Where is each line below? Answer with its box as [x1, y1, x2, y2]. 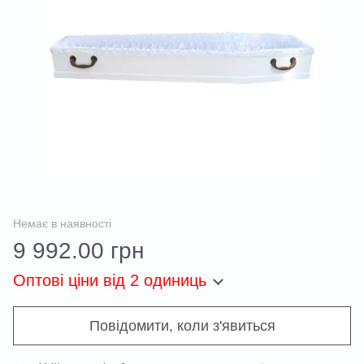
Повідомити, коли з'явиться [89, 318, 275, 334]
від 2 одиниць [98, 271, 206, 289]
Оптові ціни [13, 271, 98, 289]
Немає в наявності [13, 217, 111, 230]
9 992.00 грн [13, 238, 144, 263]
